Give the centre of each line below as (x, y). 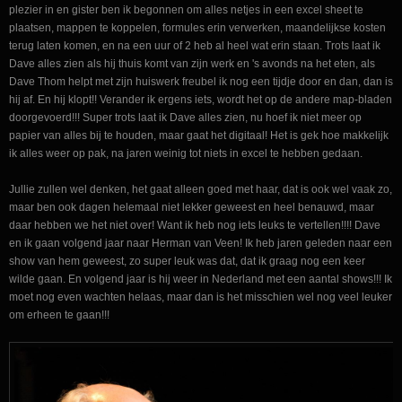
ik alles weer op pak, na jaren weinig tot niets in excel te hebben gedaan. (186, 153)
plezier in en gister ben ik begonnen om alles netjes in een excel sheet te (186, 9)
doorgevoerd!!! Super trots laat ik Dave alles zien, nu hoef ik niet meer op (185, 117)
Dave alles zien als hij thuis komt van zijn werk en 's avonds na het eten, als (192, 63)
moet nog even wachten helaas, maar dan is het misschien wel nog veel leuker (201, 297)
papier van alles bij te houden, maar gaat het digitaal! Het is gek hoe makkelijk (199, 135)
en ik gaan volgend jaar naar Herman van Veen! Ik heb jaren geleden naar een (201, 243)
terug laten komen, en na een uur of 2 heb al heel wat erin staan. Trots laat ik (195, 45)
